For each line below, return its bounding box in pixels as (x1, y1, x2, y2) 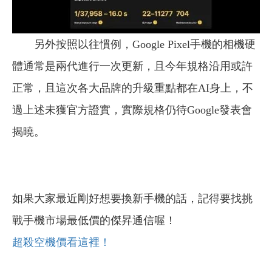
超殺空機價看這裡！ (12, 236, 110, 249)
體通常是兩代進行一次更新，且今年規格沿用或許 (12, 60, 253, 73)
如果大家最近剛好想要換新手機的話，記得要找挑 (12, 192, 253, 205)
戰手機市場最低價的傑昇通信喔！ (12, 214, 176, 227)
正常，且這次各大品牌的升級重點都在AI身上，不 (12, 82, 253, 95)
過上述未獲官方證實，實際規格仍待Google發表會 (12, 104, 252, 117)
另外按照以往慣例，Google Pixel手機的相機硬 (34, 38, 256, 51)
